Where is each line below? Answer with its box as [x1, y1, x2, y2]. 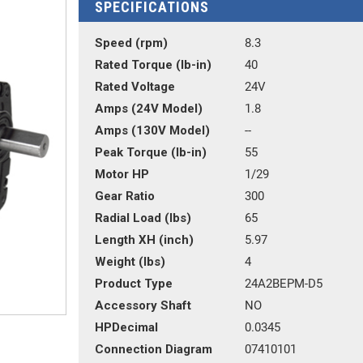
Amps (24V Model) [94, 101, 203, 116]
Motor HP [94, 167, 149, 181]
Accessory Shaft [94, 298, 191, 313]
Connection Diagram [94, 342, 212, 357]
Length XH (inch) [94, 233, 194, 247]
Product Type [94, 276, 173, 291]
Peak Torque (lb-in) [94, 145, 207, 160]
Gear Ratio [94, 189, 155, 203]
